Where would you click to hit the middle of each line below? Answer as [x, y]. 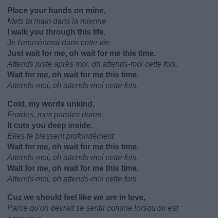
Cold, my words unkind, [51, 104]
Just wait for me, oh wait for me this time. [82, 53]
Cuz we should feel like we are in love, [76, 197]
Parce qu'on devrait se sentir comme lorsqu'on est [93, 208]
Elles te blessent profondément [61, 136]
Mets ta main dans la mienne [57, 21]
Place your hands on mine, [56, 10]
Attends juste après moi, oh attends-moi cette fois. [92, 64]
